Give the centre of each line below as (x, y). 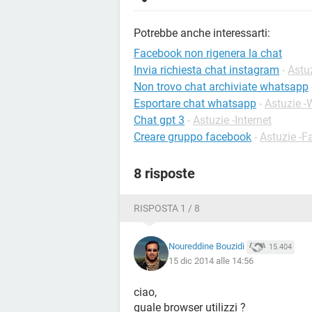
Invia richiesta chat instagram (206, 70)
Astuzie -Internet (232, 120)
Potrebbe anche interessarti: (202, 33)
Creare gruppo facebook (193, 137)
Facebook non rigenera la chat (208, 53)
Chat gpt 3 (159, 120)
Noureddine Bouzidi (206, 247)
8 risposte (164, 173)
